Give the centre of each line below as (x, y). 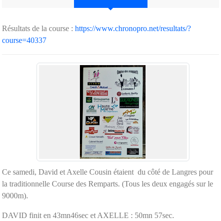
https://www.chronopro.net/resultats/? (133, 28)
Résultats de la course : (38, 28)
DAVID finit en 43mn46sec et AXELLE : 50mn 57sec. (88, 215)
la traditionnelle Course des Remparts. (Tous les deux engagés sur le (108, 184)
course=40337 (24, 40)
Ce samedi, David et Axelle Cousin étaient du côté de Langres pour (108, 172)
